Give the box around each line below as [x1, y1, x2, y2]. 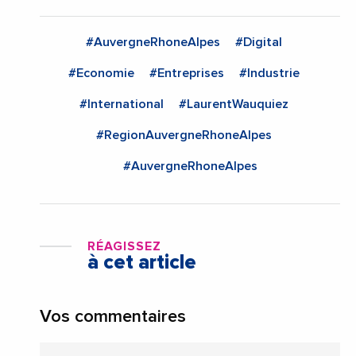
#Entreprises [149, 67, 224, 80]
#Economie [68, 67, 134, 80]
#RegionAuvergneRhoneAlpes [96, 129, 272, 142]
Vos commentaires [40, 308, 186, 327]
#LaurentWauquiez [179, 98, 288, 111]
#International [79, 98, 164, 111]
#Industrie [239, 67, 300, 80]
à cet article [87, 253, 196, 273]
